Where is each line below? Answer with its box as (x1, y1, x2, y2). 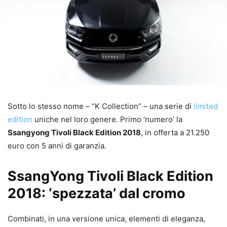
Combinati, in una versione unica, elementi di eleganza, (8, 213, 205, 223)
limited (194, 101, 218, 111)
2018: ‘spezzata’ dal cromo (8, 184, 185, 202)
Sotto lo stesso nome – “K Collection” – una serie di (8, 101, 194, 111)
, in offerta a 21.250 (141, 127, 209, 137)
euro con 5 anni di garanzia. (8, 140, 106, 150)
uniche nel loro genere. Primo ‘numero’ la (32, 114, 182, 124)
